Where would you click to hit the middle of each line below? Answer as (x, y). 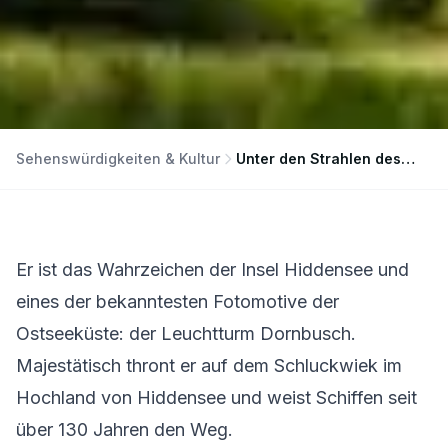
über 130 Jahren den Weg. (124, 430)
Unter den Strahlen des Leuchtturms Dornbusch (408, 159)
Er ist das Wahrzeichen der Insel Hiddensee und (212, 270)
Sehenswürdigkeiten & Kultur (118, 159)
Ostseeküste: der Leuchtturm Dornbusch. (186, 334)
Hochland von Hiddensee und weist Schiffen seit (216, 398)
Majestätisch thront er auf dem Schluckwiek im (209, 366)
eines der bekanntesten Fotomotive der (177, 302)
